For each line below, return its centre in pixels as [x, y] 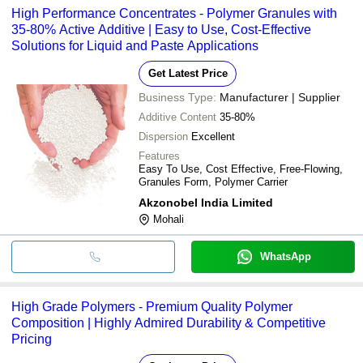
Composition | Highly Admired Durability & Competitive [169, 322]
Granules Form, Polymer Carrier [213, 181]
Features [159, 156]
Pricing [32, 339]
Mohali [169, 219]
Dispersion [163, 136]
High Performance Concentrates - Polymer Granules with [174, 13]
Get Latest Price [188, 73]
